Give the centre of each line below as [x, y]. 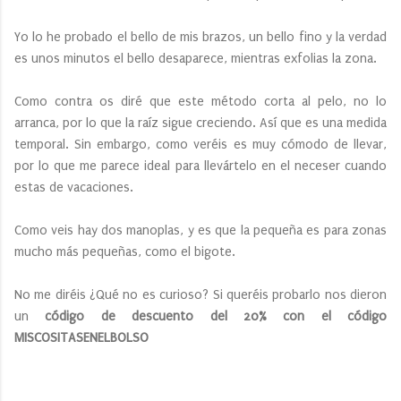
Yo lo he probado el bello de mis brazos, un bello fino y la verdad [200, 37]
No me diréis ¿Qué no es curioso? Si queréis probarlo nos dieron [200, 294]
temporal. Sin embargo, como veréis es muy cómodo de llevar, [200, 144]
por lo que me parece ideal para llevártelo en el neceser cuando [200, 166]
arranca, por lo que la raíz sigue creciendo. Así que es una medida [200, 123]
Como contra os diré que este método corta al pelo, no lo [200, 101]
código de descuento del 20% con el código [216, 316]
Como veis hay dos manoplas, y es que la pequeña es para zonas [200, 230]
